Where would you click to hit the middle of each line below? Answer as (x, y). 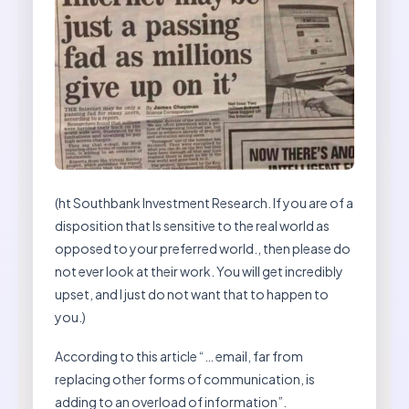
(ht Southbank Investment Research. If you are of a (204, 203)
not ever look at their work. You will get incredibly (199, 272)
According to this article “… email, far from (179, 357)
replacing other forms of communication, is (185, 379)
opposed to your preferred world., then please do (203, 249)
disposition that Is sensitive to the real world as (192, 226)
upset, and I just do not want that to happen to (192, 294)
